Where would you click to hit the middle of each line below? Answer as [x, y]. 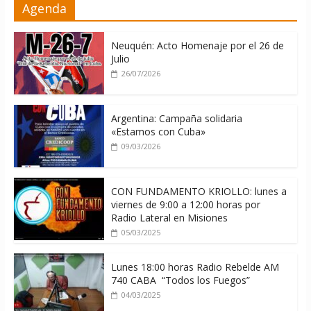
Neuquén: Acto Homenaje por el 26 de [197, 46]
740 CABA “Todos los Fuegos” [180, 280]
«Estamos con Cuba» [158, 132]
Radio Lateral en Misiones [169, 218]
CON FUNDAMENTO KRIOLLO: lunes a [199, 192]
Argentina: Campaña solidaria [176, 119]
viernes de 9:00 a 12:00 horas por [185, 205]
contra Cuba [138, 10]
